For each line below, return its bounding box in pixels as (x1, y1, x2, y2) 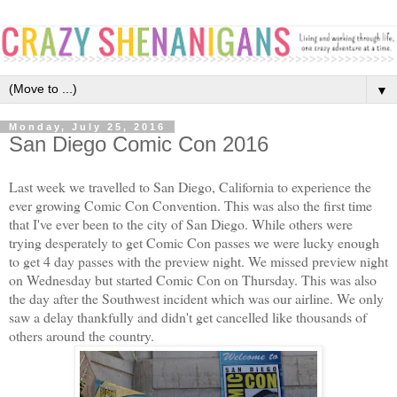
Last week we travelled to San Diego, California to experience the (9, 176, 371, 196)
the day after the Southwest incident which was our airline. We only (9, 288, 384, 307)
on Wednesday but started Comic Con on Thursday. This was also (9, 269, 377, 289)
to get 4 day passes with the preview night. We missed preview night (9, 251, 388, 270)
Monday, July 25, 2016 (9, 121, 166, 132)
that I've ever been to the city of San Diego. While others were (9, 214, 353, 233)
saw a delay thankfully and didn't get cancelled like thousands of (9, 307, 367, 326)
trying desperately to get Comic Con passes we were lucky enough (9, 232, 379, 252)
